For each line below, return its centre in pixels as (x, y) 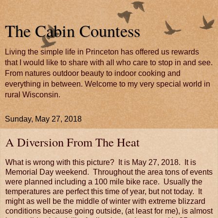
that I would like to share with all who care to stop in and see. (109, 63)
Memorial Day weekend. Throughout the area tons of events (109, 172)
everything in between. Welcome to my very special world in (108, 84)
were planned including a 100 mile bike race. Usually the (104, 182)
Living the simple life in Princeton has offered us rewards (102, 52)
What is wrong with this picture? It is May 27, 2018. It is (101, 162)
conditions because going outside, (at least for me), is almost (109, 211)
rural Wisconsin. (33, 95)
